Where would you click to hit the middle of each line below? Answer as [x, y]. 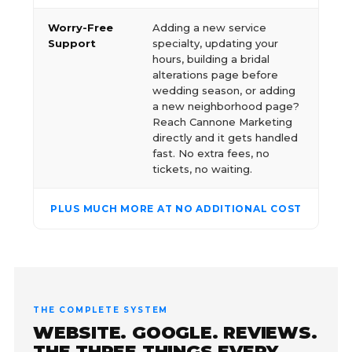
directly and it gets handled [225, 137]
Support [72, 43]
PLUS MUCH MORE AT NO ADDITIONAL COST [176, 208]
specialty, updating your [215, 43]
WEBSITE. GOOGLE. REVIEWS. [175, 332]
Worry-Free [81, 27]
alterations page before [215, 74]
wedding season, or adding [224, 90]
